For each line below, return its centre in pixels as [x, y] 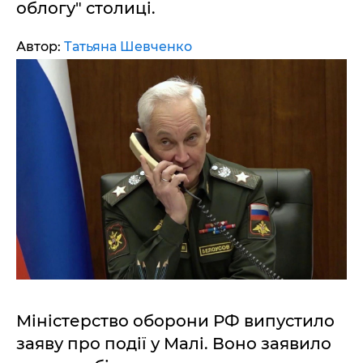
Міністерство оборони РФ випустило [175, 321]
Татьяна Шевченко [128, 47]
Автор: [40, 47]
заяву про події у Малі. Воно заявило [174, 344]
